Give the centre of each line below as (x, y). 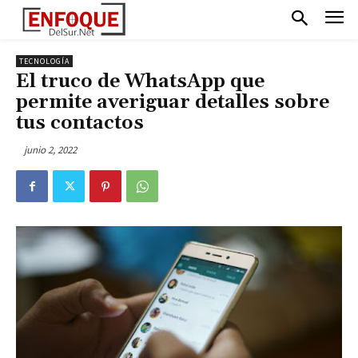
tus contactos (80, 123)
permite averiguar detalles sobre (173, 102)
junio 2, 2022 (50, 149)
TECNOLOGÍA (44, 61)
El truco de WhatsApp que (140, 81)
